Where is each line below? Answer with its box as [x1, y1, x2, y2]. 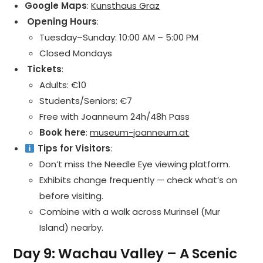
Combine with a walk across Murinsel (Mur [39, 205, 221, 218]
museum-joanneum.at [90, 126, 190, 139]
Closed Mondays [39, 47, 113, 60]
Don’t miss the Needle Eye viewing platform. [39, 158, 231, 171]
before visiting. [39, 190, 104, 203]
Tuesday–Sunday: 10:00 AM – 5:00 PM [39, 31, 199, 44]
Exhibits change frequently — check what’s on [39, 174, 238, 187]
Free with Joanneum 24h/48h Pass [39, 110, 190, 123]
